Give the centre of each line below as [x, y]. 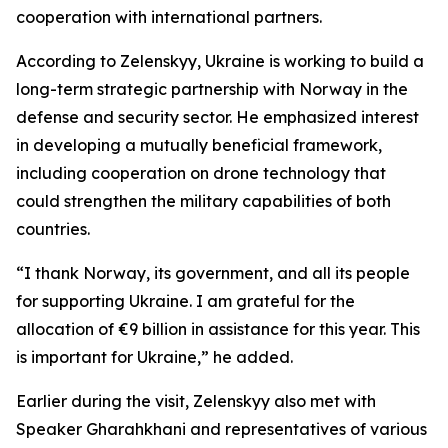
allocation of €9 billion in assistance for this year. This [218, 329]
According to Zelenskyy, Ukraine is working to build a [220, 61]
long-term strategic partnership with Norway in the [212, 89]
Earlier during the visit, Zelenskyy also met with [196, 401]
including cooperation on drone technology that [201, 173]
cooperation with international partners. [169, 17]
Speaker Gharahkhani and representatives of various [221, 429]
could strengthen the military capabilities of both [203, 201]
